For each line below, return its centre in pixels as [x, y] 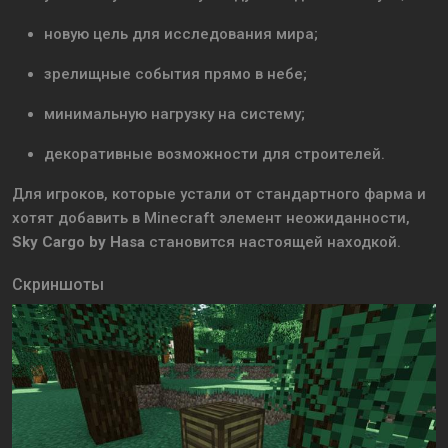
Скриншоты [58, 285]
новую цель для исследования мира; [181, 34]
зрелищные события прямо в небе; [175, 74]
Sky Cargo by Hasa [78, 242]
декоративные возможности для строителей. [214, 154]
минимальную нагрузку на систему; [174, 114]
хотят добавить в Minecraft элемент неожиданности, [211, 218]
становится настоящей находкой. [273, 242]
